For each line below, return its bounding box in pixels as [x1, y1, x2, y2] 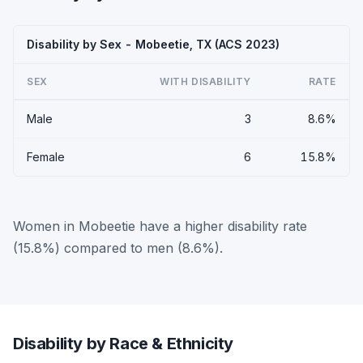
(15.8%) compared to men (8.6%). [13, 239, 223, 256]
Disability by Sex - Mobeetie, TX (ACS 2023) [27, 36, 280, 51]
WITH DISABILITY [160, 75, 251, 88]
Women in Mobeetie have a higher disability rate [13, 217, 307, 234]
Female [27, 149, 65, 164]
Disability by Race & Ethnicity [13, 333, 233, 353]
